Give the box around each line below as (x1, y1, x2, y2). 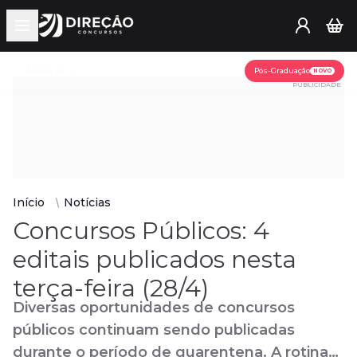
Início (13, 195, 45, 210)
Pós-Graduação (254, 66, 310, 75)
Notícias (64, 195, 111, 210)
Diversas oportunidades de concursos (13, 299, 295, 316)
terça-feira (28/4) (13, 273, 209, 303)
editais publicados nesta (13, 245, 296, 274)
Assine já (25, 66, 62, 75)
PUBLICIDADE (292, 80, 341, 88)
